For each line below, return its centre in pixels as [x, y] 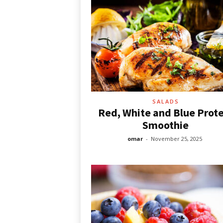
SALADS [166, 101]
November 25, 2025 [176, 139]
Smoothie [166, 125]
